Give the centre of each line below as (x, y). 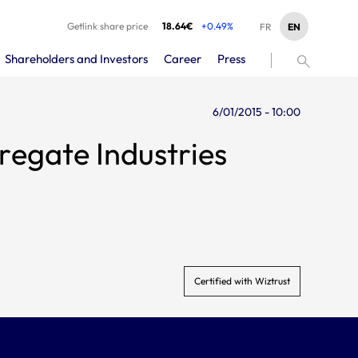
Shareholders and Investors (76, 58)
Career (183, 58)
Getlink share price (107, 26)
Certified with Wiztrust (242, 281)
